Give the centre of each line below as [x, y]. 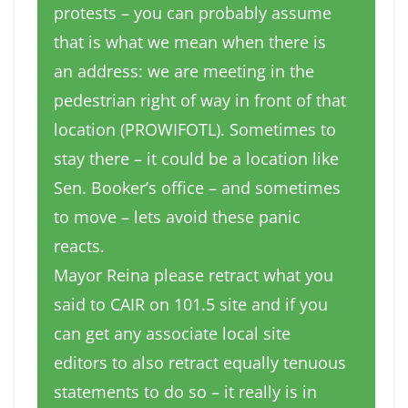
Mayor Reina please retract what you [193, 275]
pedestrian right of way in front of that [199, 101]
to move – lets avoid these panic [177, 217]
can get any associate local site [172, 334]
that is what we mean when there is [189, 42]
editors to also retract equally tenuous [199, 363]
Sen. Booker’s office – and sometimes [197, 188]
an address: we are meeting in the [184, 71]
